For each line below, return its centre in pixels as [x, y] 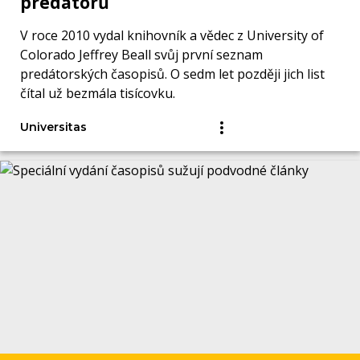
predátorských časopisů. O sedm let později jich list [172, 74]
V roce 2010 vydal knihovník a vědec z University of [172, 36]
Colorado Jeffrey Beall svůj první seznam [141, 55]
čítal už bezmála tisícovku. [98, 94]
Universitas [53, 127]
